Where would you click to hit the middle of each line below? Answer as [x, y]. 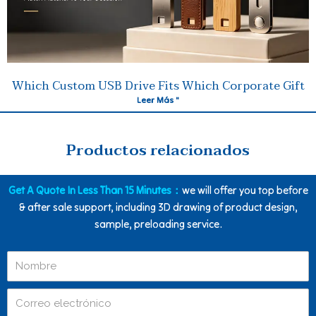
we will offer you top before [245, 190]
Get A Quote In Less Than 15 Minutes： [95, 190]
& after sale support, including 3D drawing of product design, [158, 207]
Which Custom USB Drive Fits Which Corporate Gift [158, 86]
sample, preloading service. [158, 224]
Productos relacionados [158, 151]
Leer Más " [158, 100]
